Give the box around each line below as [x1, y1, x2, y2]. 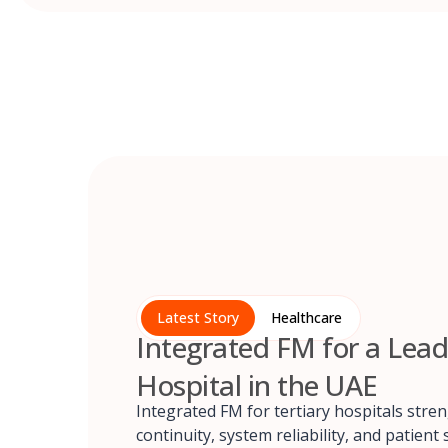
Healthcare [271, 308, 342, 328]
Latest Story [157, 308, 239, 328]
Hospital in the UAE [136, 365, 378, 404]
